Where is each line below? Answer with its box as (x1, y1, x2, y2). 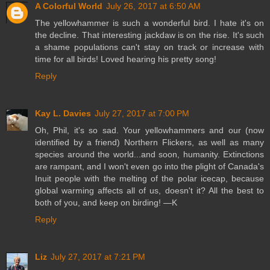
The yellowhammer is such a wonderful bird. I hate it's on (35, 17, 264, 28)
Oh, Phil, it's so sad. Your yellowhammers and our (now (35, 125, 264, 135)
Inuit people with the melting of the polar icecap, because (35, 173, 264, 183)
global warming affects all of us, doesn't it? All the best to (35, 185, 264, 195)
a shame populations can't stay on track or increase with (35, 42, 264, 52)
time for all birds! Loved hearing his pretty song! (35, 54, 216, 64)
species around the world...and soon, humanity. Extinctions (35, 149, 264, 159)
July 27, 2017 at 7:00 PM (95, 108, 189, 118)
